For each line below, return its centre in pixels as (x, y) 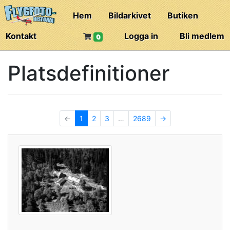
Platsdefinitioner (89, 73)
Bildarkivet (130, 15)
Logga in (141, 36)
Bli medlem (202, 36)
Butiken (183, 15)
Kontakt (21, 36)
